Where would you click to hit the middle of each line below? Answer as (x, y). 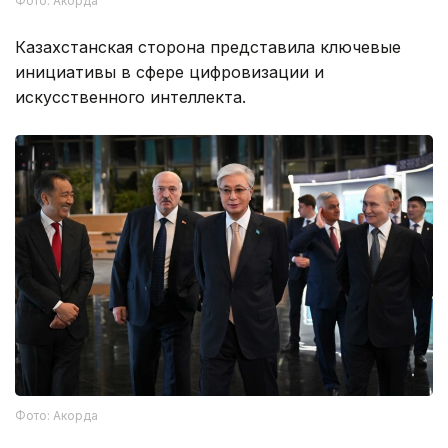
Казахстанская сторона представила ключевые (208, 46)
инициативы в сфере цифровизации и (169, 71)
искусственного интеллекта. (130, 96)
